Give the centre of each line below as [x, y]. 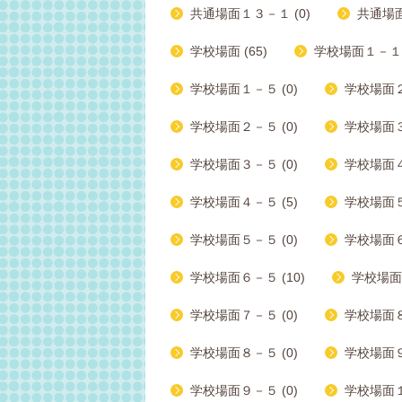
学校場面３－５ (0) [244, 164]
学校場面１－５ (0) [244, 89]
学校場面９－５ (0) [244, 390]
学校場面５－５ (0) [244, 240]
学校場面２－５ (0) [244, 127]
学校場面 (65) [229, 51]
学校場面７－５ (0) [244, 315]
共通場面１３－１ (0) [250, 13]
